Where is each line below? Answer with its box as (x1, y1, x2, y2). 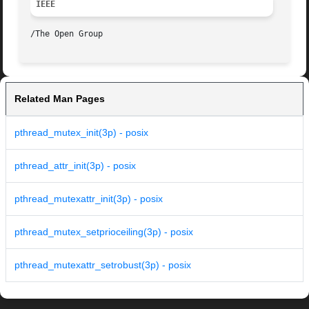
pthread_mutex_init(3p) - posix (14, 127, 148, 139)
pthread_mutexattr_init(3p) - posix (14, 193, 163, 205)
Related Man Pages (14, 93, 105, 105)
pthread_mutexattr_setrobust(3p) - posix (14, 259, 191, 271)
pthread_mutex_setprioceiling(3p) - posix (14, 226, 193, 238)
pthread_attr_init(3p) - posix (14, 160, 136, 172)
